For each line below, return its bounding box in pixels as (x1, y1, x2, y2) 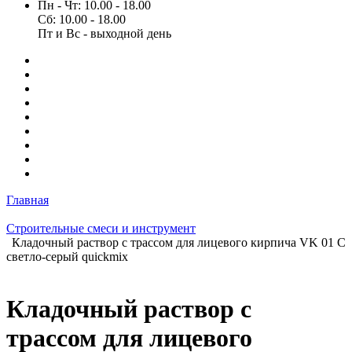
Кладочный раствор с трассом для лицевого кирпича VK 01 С (12, 236, 346, 249)
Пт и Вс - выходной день (38, 27, 171, 40)
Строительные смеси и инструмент (6, 222, 196, 235)
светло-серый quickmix (6, 250, 128, 263)
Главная (6, 193, 49, 207)
